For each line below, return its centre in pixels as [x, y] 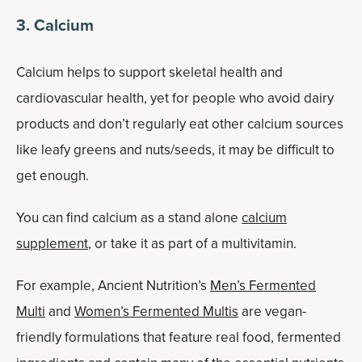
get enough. [53, 176]
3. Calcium [55, 25]
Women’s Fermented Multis [156, 311]
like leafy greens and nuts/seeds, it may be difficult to [175, 150]
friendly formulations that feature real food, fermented [179, 337]
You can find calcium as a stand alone [129, 218]
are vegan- [272, 311]
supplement [52, 244]
